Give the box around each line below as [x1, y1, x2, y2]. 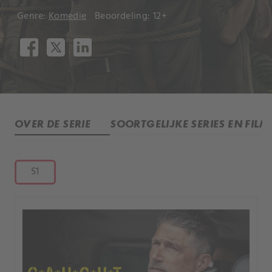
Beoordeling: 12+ [94, 8, 168, 24]
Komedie [48, 8, 87, 24]
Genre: [17, 8, 49, 24]
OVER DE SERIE [15, 117, 91, 130]
